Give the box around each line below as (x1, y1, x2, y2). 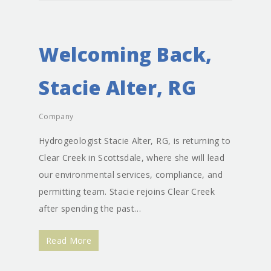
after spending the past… (39, 203, 142, 214)
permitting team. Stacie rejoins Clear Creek (39, 186, 215, 197)
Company (39, 111, 74, 122)
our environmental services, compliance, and (39, 169, 223, 180)
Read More (46, 235, 92, 246)
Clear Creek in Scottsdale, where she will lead (39, 152, 225, 163)
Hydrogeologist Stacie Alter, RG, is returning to (39, 135, 231, 146)
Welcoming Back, (39, 41, 212, 67)
